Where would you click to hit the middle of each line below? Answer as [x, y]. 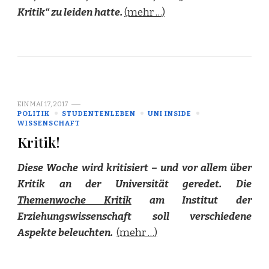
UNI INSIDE [170, 113]
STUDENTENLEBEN [99, 113]
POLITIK [34, 113]
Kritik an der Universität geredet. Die [134, 184]
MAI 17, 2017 [49, 104]
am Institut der [191, 200]
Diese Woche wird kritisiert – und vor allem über [134, 168]
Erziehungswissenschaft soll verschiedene [134, 216]
